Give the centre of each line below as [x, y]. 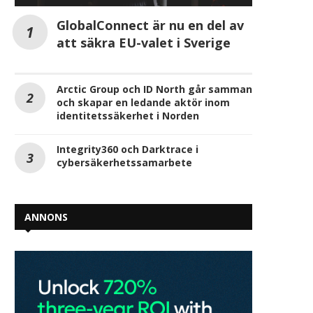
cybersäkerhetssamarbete [124, 163]
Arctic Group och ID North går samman [154, 89]
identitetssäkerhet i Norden [128, 116]
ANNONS [46, 217]
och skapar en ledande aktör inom [143, 103]
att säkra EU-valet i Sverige [144, 43]
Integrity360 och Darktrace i [128, 150]
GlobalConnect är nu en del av [150, 26]
